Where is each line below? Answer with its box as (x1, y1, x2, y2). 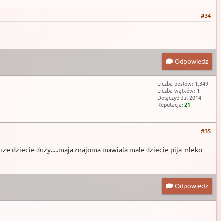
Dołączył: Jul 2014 (157, 93, 201, 101)
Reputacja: (157, 100, 184, 108)
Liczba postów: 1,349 (157, 79, 208, 87)
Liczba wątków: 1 (157, 86, 200, 94)
